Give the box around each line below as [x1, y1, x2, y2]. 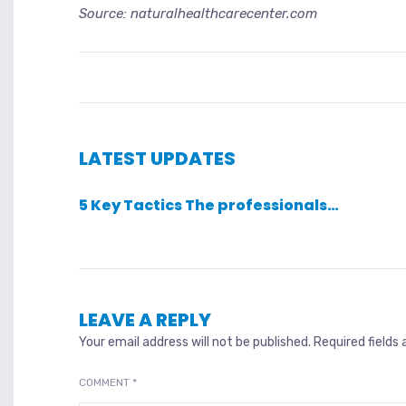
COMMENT [79, 376, 132, 390]
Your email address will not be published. [79, 334, 311, 351]
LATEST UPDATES [79, 146, 236, 172]
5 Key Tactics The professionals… [79, 195, 339, 217]
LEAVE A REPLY [79, 307, 211, 333]
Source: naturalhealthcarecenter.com [79, 5, 317, 23]
